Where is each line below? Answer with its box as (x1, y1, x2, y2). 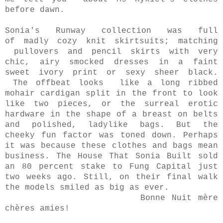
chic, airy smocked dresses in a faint (5, 58, 218, 67)
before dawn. (5, 5, 65, 15)
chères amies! (5, 204, 70, 214)
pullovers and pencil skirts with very (5, 47, 218, 57)
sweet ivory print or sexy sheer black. (5, 68, 218, 78)
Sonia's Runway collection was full (5, 26, 218, 36)
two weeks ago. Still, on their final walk (5, 173, 218, 182)
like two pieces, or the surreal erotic (5, 100, 218, 109)
